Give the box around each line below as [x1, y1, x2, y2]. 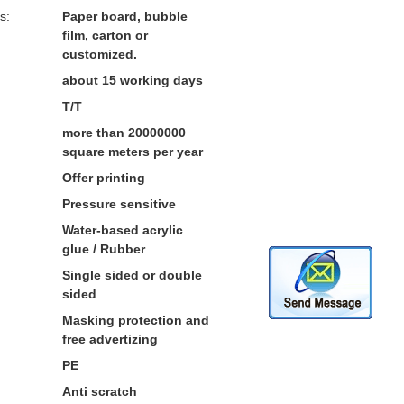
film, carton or [62, 28, 148, 42]
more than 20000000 [62, 125, 186, 140]
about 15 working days [62, 73, 203, 87]
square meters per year [62, 144, 203, 159]
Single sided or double [62, 268, 202, 282]
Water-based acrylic [62, 223, 183, 237]
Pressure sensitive [62, 197, 176, 211]
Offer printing [62, 170, 145, 185]
